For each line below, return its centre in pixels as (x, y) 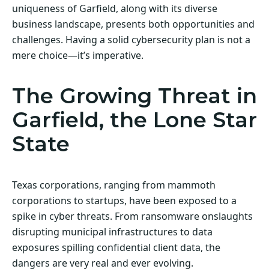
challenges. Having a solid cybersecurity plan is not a (131, 39)
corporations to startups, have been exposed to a (124, 200)
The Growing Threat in (134, 95)
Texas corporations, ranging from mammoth (114, 185)
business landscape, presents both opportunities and (133, 24)
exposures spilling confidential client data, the (116, 247)
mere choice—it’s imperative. (78, 55)
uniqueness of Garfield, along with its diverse (115, 8)
